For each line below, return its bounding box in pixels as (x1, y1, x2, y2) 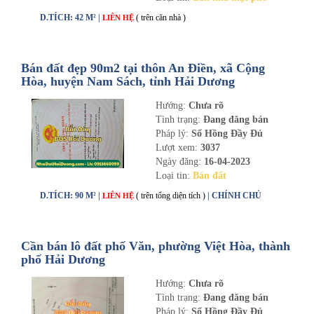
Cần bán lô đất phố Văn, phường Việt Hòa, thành (21, 239, 290, 253)
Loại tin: (155, 170, 193, 181)
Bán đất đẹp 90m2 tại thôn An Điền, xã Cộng (21, 61, 265, 75)
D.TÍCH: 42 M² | (40, 13, 102, 22)
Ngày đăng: (155, 156, 204, 167)
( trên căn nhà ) (136, 13, 186, 22)
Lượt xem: (155, 142, 200, 153)
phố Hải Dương (21, 252, 105, 266)
